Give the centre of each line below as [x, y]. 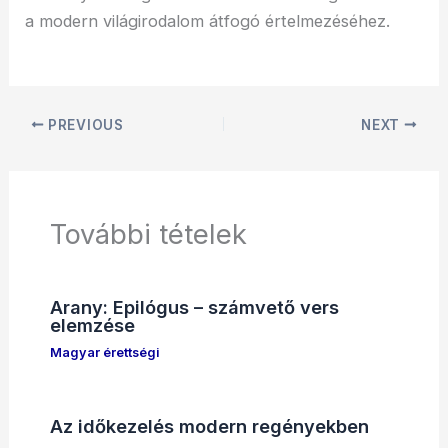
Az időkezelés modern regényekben [209, 425]
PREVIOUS [84, 124]
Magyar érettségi [104, 353]
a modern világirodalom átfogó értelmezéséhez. [208, 21]
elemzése [92, 324]
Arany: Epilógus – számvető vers [194, 306]
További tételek [148, 233]
